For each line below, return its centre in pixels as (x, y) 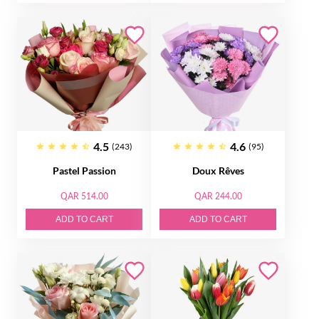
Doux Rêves (218, 171)
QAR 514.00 (84, 196)
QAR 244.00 (218, 196)
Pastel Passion (84, 171)
